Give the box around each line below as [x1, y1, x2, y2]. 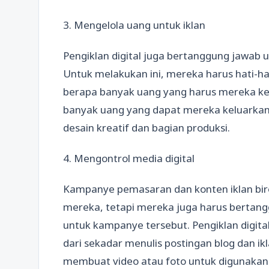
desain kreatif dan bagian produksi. [63, 120, 230, 134]
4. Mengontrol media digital [63, 151, 195, 165]
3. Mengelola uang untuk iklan [63, 17, 205, 32]
